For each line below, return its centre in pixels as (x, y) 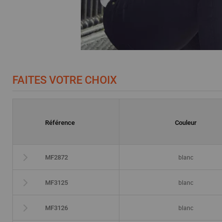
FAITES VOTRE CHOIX (65, 80)
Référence (60, 123)
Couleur (186, 123)
